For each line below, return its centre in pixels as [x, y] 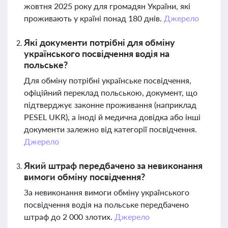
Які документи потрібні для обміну [99, 42]
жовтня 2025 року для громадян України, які [107, 6]
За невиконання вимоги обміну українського [107, 192]
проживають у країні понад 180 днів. [94, 18]
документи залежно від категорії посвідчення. [110, 129]
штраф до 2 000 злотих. [69, 217]
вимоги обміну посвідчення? [84, 177]
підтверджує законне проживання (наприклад [110, 105]
